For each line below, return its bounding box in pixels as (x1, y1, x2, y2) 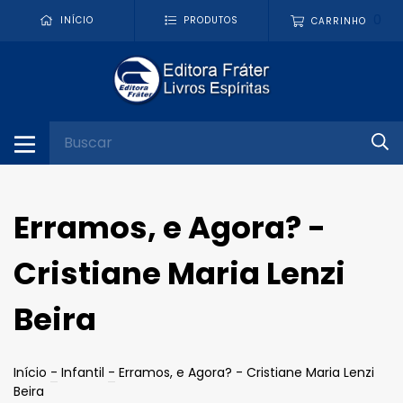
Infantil (61, 363, 104, 381)
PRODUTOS (184, 13, 239, 28)
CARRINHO (310, 14, 366, 28)
